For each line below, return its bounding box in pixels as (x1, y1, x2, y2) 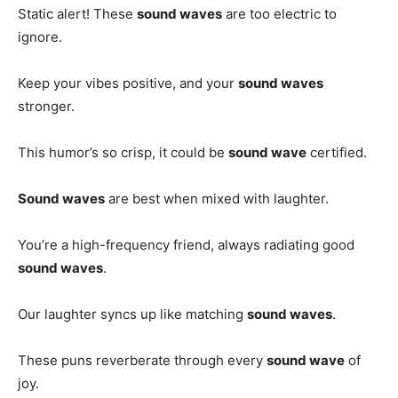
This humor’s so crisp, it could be (18, 143, 228, 161)
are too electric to (222, 4, 337, 22)
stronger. (18, 97, 75, 115)
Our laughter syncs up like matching (18, 305, 247, 322)
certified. (306, 143, 367, 161)
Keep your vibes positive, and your (18, 74, 238, 92)
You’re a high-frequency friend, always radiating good (18, 235, 354, 253)
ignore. (18, 28, 62, 45)
